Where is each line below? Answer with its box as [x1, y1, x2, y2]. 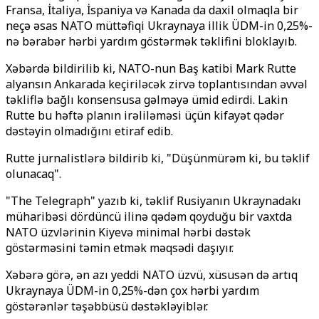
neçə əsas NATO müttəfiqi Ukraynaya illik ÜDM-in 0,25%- [6, 18, 313, 33]
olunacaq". [6, 166, 61, 182]
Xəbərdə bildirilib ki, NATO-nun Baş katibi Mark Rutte [6, 61, 296, 76]
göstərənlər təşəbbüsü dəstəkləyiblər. [6, 298, 208, 314]
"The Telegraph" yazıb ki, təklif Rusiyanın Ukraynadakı [6, 193, 301, 209]
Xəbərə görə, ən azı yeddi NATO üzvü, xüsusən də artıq [6, 267, 298, 283]
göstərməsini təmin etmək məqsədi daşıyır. [6, 240, 234, 256]
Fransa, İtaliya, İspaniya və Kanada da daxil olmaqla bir [6, 2, 298, 18]
